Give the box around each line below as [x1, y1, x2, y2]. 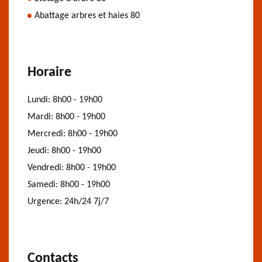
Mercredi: [27, 129, 68, 139]
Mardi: [27, 112, 56, 122]
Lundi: [27, 95, 53, 105]
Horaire [27, 65, 71, 80]
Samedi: [27, 180, 60, 189]
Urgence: [27, 196, 64, 206]
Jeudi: [27, 146, 51, 156]
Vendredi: [27, 163, 66, 173]
